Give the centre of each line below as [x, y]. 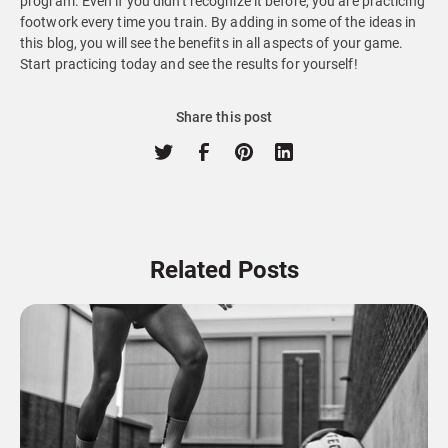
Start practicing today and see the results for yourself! [189, 64]
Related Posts [224, 270]
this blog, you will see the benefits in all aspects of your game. [212, 43]
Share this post [224, 117]
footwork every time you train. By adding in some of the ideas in [218, 22]
